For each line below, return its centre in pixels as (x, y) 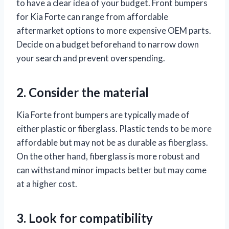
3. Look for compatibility (85, 218)
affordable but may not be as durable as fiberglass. (112, 143)
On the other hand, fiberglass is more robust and (108, 156)
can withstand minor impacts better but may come (111, 170)
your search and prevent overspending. (91, 58)
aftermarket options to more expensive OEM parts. (114, 31)
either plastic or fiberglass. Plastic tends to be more (114, 129)
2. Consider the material (83, 93)
